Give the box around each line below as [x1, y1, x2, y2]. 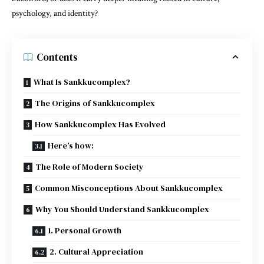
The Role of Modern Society [35, 161, 144, 173]
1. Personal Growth [48, 225, 121, 236]
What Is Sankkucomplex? [34, 76, 130, 88]
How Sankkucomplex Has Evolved [35, 118, 166, 130]
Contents [37, 49, 78, 64]
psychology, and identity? [12, 8, 98, 19]
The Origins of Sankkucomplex [35, 97, 155, 109]
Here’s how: [48, 140, 94, 151]
